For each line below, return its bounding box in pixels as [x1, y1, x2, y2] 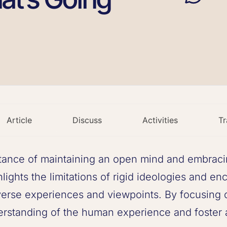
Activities [142, 115, 178, 125]
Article [6, 115, 32, 125]
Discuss [72, 115, 102, 125]
